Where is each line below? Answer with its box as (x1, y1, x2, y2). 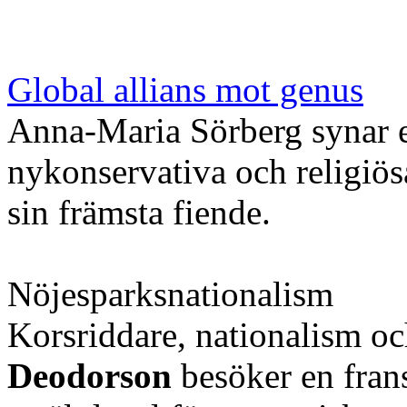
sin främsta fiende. (7, 192, 271, 232)
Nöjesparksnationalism (7, 273, 333, 313)
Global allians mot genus (7, 69, 363, 109)
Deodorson (7, 355, 172, 395)
